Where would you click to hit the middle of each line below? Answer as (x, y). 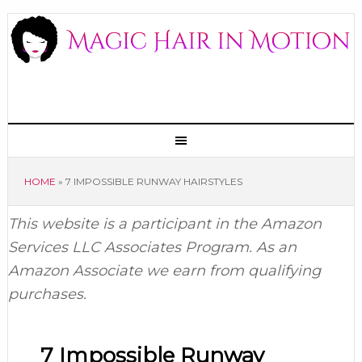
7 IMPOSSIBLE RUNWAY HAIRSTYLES (154, 181)
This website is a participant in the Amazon (164, 224)
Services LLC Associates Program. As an (152, 247)
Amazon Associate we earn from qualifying (164, 271)
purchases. (47, 294)
